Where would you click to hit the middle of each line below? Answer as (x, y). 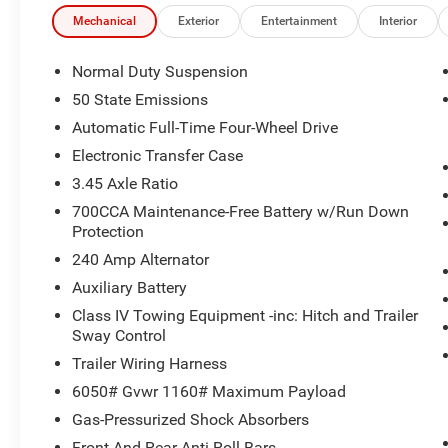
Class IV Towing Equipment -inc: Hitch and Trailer (245, 315)
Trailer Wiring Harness (150, 363)
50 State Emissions (140, 99)
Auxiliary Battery (130, 287)
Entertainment (299, 20)
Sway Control (119, 335)
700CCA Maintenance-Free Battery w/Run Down (241, 211)
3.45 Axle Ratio (125, 183)
